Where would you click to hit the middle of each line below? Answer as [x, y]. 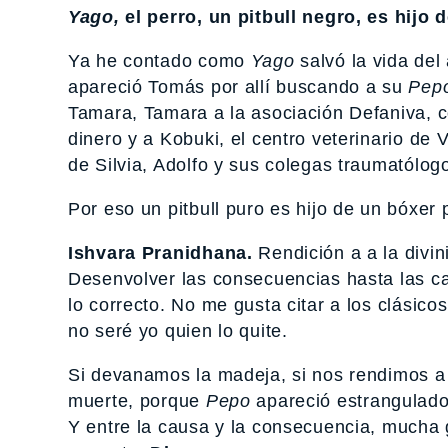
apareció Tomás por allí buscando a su [238, 87]
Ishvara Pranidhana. [160, 253]
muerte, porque [137, 401]
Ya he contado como [159, 61]
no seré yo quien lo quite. [178, 331]
